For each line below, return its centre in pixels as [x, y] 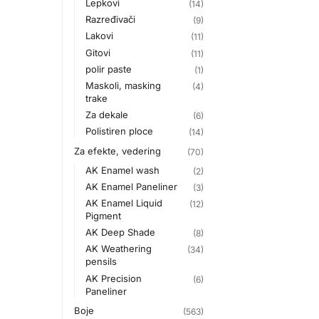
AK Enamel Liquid [124, 203]
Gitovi [98, 52]
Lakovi [100, 36]
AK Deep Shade [121, 232]
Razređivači [111, 20]
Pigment [104, 215]
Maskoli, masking [124, 86]
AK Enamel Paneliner [132, 186]
